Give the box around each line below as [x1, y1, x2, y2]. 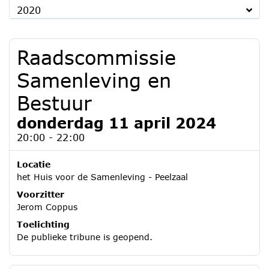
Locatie [17, 159, 50, 169]
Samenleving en [17, 68, 171, 92]
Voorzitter [17, 189, 64, 199]
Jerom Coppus [17, 202, 77, 212]
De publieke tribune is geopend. [17, 232, 153, 242]
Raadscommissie [17, 46, 176, 69]
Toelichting [17, 219, 70, 229]
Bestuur [17, 91, 92, 115]
